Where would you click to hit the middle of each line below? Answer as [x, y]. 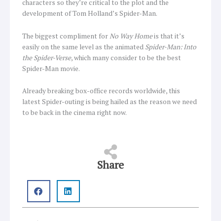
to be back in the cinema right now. [74, 113]
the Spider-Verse [47, 57]
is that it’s [168, 36]
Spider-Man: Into [171, 47]
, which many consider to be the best [126, 57]
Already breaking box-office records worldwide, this [101, 91]
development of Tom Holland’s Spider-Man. [90, 13]
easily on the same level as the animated [84, 47]
